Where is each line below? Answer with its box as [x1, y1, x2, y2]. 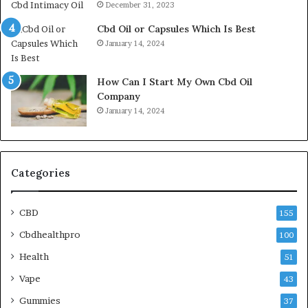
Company [97, 90, 140, 103]
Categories [11, 166, 70, 180]
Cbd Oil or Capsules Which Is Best [97, 23, 256, 36]
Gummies [19, 295, 60, 307]
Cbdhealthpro [19, 229, 80, 241]
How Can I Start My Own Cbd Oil [97, 76, 252, 89]
